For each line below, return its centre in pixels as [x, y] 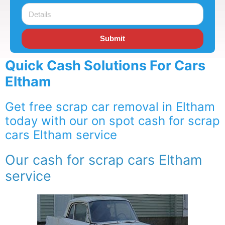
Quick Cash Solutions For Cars [105, 65]
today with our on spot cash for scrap [113, 121]
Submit [113, 39]
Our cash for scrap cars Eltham [103, 160]
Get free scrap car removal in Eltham [110, 106]
